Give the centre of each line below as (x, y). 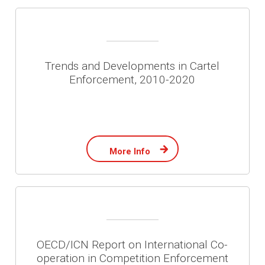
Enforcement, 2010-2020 (132, 80)
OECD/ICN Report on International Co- (132, 245)
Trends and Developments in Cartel (132, 66)
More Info (130, 151)
